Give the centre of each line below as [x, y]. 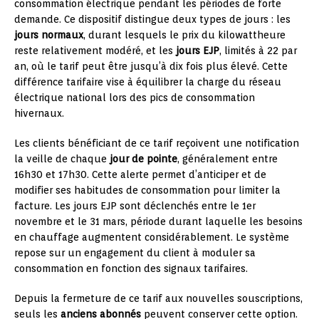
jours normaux [49, 35]
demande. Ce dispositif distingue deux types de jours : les [152, 20]
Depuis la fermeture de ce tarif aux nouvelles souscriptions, [158, 299]
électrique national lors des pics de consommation [135, 98]
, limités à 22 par [258, 51]
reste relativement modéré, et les [95, 51]
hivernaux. [39, 114]
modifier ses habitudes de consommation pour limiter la [147, 190]
